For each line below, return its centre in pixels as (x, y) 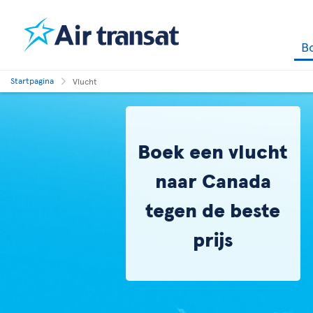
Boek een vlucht (213, 151)
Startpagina (32, 80)
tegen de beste (213, 209)
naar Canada (213, 180)
